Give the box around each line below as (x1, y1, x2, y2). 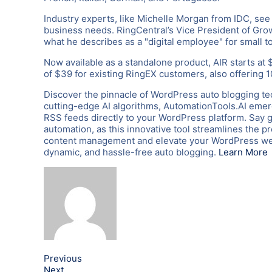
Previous (44, 252, 82, 264)
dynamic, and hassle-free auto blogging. (44, 146, 219, 158)
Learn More (219, 146, 268, 158)
